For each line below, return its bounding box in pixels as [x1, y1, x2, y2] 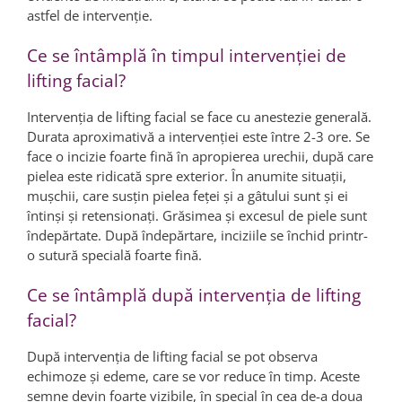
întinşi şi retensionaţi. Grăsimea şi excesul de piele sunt [27, 205, 367, 224]
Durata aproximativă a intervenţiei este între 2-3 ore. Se [27, 127, 370, 145]
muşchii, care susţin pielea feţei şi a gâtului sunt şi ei [27, 186, 348, 205]
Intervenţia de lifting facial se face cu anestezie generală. [27, 107, 371, 126]
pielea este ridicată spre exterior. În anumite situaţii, [27, 166, 346, 185]
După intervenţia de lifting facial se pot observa [27, 346, 318, 365]
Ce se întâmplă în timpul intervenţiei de [27, 43, 346, 67]
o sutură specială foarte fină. [27, 245, 202, 264]
